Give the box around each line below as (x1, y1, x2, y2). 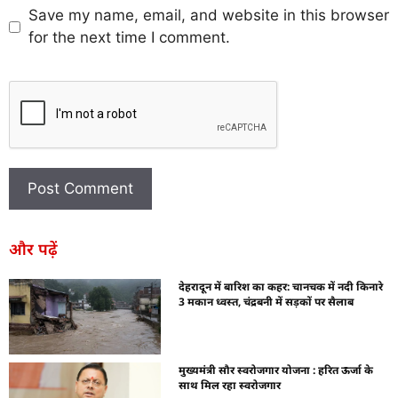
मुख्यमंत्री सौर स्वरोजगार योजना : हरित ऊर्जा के (179, 362, 374, 378)
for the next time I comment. (28, 28, 230, 47)
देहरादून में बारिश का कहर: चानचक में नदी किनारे (179, 278, 384, 294)
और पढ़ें (9, 237, 58, 259)
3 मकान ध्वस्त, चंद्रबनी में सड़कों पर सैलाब (179, 293, 354, 309)
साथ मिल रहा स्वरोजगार (179, 378, 282, 394)
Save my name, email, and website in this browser (28, 6, 389, 25)
